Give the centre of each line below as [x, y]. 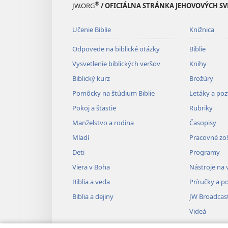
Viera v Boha [91, 167]
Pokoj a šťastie [94, 108]
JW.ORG [83, 6]
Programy [204, 152]
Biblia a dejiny [93, 197]
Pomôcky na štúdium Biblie [113, 93]
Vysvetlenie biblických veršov [116, 64]
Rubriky [201, 108]
